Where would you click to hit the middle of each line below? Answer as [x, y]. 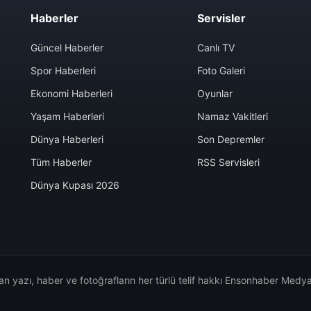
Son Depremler [231, 139]
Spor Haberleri [63, 70]
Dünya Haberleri [67, 139]
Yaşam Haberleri [67, 116]
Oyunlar [215, 93]
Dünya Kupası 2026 [75, 185]
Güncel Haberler [67, 47]
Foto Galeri [221, 70]
